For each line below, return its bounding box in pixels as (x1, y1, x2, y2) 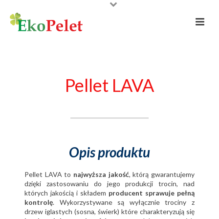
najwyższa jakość (73, 170, 129, 178)
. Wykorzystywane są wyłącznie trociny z (53, 198, 195, 206)
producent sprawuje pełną (109, 189, 195, 197)
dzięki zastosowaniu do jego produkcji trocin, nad (24, 179, 195, 188)
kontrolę (24, 198, 53, 206)
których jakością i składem (24, 189, 109, 197)
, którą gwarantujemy (129, 170, 195, 178)
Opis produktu (69, 144, 150, 160)
